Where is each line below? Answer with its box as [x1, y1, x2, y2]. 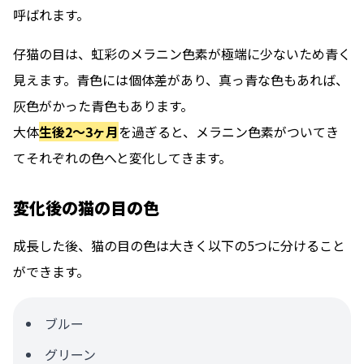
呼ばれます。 [13, 5, 89, 25]
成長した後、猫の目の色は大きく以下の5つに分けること [13, 236, 345, 256]
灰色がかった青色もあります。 [13, 96, 193, 116]
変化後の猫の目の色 [13, 196, 159, 220]
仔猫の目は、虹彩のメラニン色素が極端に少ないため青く [13, 44, 351, 64]
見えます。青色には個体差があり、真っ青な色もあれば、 [13, 70, 349, 90]
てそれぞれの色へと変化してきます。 [13, 148, 232, 168]
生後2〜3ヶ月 [39, 122, 119, 142]
